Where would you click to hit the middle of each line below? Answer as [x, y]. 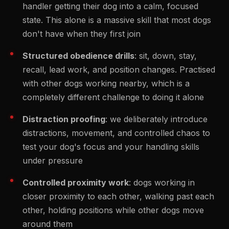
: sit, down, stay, [166, 56]
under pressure [53, 161]
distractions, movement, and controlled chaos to [116, 133]
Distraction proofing [64, 119]
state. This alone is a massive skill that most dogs [117, 20]
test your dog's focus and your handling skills [111, 147]
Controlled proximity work [76, 183]
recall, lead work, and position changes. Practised [119, 70]
